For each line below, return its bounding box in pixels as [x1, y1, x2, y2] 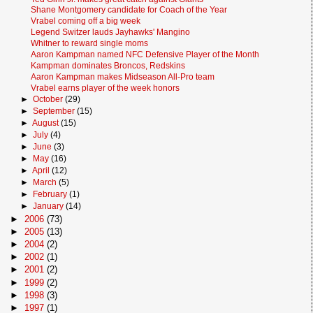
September [33, 105, 77, 116]
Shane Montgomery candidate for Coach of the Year [31, 5, 228, 15]
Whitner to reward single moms [31, 38, 149, 48]
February [33, 189, 69, 200]
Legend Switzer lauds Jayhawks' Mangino [31, 27, 191, 37]
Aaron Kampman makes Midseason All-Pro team [31, 71, 215, 81]
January [33, 201, 66, 212]
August [32, 117, 61, 128]
